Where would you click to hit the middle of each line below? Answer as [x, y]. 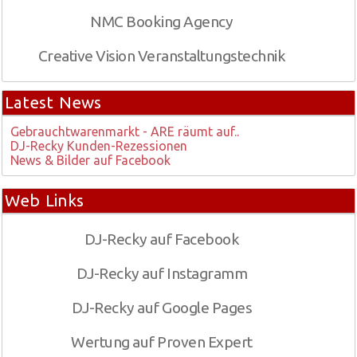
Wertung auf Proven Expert [162, 342]
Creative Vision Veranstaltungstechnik [162, 56]
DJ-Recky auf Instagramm [162, 273]
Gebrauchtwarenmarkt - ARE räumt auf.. [125, 131]
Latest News [53, 102]
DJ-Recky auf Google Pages [162, 308]
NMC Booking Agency [162, 22]
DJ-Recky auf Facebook [162, 239]
